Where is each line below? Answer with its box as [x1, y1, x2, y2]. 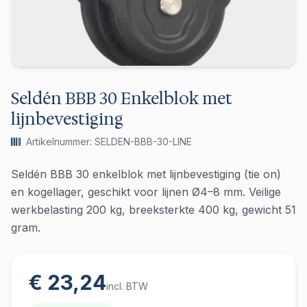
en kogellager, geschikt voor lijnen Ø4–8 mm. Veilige [11, 185, 281, 199]
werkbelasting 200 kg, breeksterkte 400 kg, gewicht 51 [11, 203, 296, 217]
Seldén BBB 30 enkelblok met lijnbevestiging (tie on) [11, 167, 281, 181]
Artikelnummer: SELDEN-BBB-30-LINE [26, 136, 192, 147]
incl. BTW [106, 280, 148, 292]
